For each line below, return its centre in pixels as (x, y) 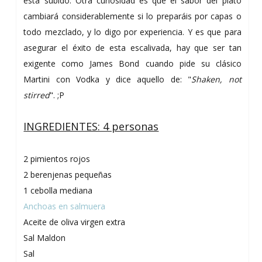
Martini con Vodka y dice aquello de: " (108, 80)
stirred (37, 95)
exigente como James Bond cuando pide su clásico (132, 64)
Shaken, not (216, 80)
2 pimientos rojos (57, 159)
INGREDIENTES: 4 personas (91, 127)
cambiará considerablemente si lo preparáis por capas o (132, 16)
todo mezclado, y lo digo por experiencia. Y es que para (132, 32)
